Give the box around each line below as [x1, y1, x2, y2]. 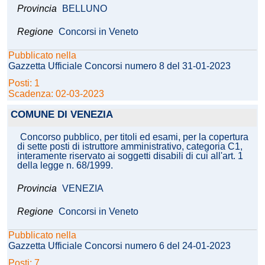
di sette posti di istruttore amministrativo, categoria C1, [17, 141, 243, 152]
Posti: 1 [8, 78, 42, 89]
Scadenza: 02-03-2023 [8, 89, 104, 99]
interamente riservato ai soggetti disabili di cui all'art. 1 [17, 151, 243, 161]
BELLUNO [62, 4, 107, 14]
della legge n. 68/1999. [17, 160, 113, 171]
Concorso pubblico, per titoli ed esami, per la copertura [20, 132, 248, 143]
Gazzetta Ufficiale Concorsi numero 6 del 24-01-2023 [8, 241, 231, 251]
